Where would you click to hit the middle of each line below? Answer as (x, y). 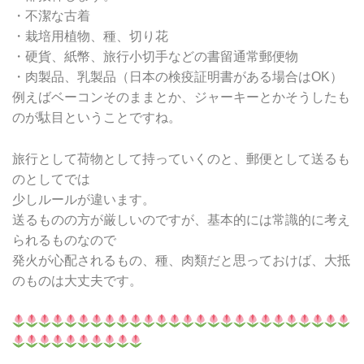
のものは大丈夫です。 (77, 280)
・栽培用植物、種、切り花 (90, 36)
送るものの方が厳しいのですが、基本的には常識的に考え (181, 219)
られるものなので (64, 240)
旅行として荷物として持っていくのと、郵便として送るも (181, 158)
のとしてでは (51, 179)
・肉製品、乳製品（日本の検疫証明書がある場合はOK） (178, 76)
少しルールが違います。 (84, 199)
